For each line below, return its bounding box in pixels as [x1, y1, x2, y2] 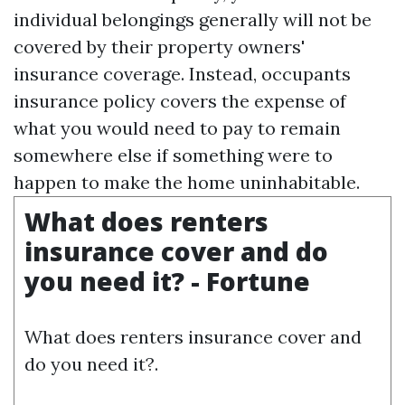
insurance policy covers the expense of [14, 89, 346, 112]
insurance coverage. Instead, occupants [14, 62, 351, 85]
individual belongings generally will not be [14, 8, 372, 31]
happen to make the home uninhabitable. [14, 171, 360, 193]
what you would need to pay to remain [14, 117, 341, 139]
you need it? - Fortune [24, 264, 310, 298]
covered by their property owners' [14, 35, 305, 58]
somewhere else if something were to [14, 144, 333, 166]
